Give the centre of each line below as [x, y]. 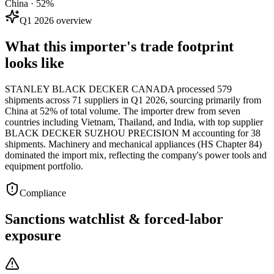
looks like [35, 63]
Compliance [43, 193]
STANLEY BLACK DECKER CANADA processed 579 [118, 89]
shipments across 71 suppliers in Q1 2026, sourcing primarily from [133, 100]
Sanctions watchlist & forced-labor [114, 219]
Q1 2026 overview [56, 20]
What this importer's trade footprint [119, 46]
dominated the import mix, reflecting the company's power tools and [136, 155]
